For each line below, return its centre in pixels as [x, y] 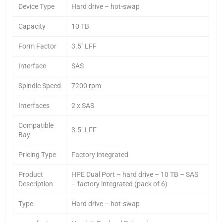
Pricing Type [37, 154]
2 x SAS [83, 105]
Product [31, 174]
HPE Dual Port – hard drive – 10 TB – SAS [135, 174]
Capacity [32, 26]
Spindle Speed [40, 85]
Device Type [36, 6]
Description [36, 184]
